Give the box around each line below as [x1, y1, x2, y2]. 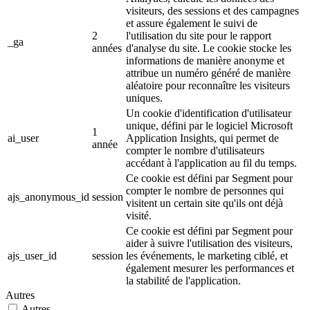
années [92, 42, 122, 54]
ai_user [8, 131, 39, 144]
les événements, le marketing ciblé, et [126, 249, 288, 262]
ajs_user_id [8, 249, 57, 262]
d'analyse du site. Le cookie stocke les [126, 42, 291, 54]
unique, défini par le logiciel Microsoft [126, 119, 293, 131]
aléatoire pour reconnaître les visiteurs [126, 79, 290, 91]
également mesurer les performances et [126, 262, 294, 274]
